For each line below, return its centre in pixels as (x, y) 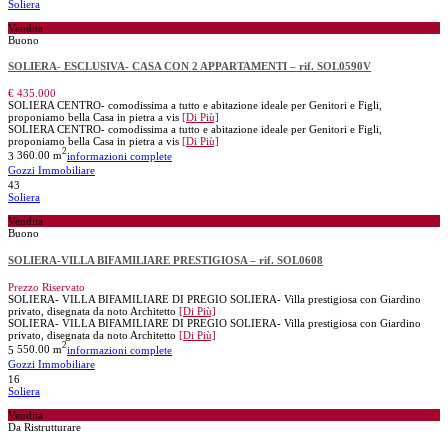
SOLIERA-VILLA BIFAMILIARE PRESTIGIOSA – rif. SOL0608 (165, 260)
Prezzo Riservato (46, 286)
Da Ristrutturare (44, 427)
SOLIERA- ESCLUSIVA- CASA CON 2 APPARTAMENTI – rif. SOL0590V (189, 66)
